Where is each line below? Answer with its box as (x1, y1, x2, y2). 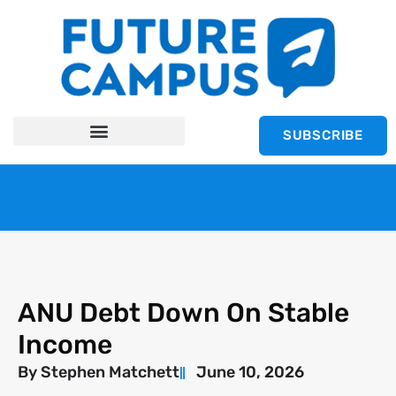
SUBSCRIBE (282, 126, 363, 143)
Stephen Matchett (37, 362, 179, 383)
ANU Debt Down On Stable (18, 297, 349, 330)
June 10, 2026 (196, 362, 304, 383)
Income (18, 329, 112, 362)
